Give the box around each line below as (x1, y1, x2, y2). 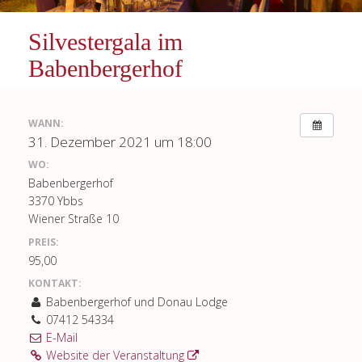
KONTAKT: (28, 276, 82, 291)
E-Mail (43, 330, 78, 346)
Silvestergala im (28, 28, 183, 56)
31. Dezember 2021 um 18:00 (28, 132, 212, 151)
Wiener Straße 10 (28, 211, 119, 227)
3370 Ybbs (28, 193, 83, 209)
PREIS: (28, 234, 59, 249)
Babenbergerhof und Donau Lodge (43, 294, 229, 310)
